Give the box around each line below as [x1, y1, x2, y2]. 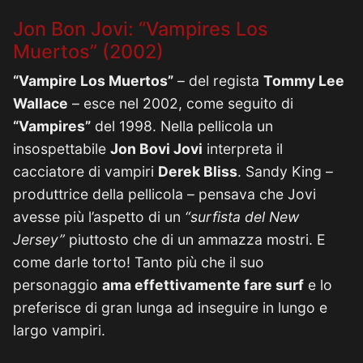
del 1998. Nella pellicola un [91, 117, 273, 135]
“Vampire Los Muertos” [13, 72, 173, 89]
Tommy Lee [263, 72, 344, 89]
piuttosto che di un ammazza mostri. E [65, 231, 326, 248]
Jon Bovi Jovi [110, 140, 203, 157]
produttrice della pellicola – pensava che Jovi [13, 186, 316, 203]
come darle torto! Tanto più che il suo [13, 254, 264, 271]
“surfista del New [185, 208, 299, 225]
